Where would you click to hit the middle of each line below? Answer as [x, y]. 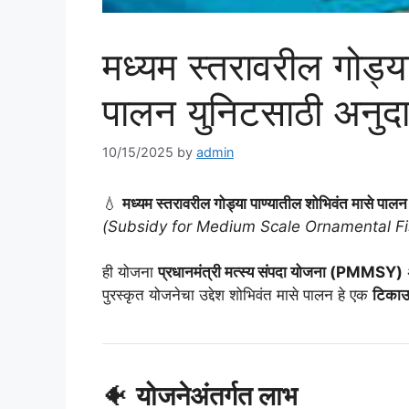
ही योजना [130, 273]
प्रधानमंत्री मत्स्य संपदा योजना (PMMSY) [280, 273]
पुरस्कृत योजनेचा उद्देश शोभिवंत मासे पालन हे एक [237, 295]
